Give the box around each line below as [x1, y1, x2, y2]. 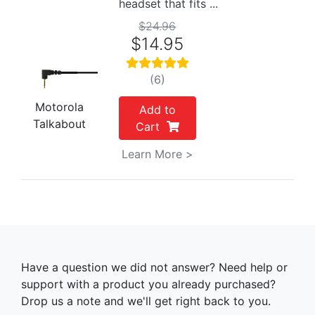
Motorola [35, 100, 84, 115]
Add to [139, 102, 176, 117]
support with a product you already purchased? [21, 276, 276, 291]
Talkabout [33, 117, 86, 131]
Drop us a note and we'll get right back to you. [21, 293, 271, 308]
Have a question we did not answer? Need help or [21, 259, 288, 274]
